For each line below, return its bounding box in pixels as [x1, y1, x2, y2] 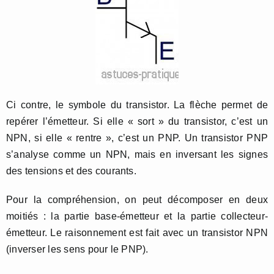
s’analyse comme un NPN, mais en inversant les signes [6, 149, 268, 160]
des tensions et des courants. [6, 166, 136, 176]
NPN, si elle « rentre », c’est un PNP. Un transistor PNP [6, 133, 268, 143]
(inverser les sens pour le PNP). [6, 244, 149, 254]
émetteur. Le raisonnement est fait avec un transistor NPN [6, 228, 268, 238]
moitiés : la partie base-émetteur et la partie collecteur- [6, 211, 268, 221]
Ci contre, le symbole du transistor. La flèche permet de [6, 100, 268, 110]
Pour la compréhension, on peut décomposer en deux [6, 194, 268, 205]
